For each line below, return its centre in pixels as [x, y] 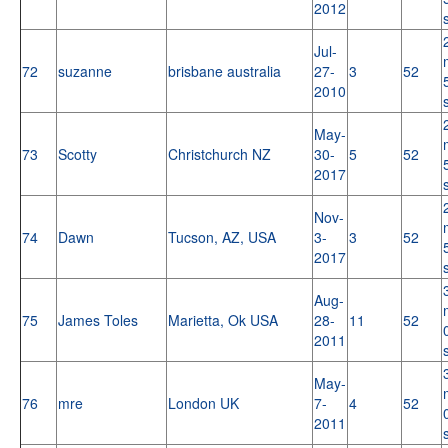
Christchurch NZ [221, 153]
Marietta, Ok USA [225, 319]
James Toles [100, 319]
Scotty [79, 153]
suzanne [87, 70]
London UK [205, 402]
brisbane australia [226, 70]
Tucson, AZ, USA [224, 236]
